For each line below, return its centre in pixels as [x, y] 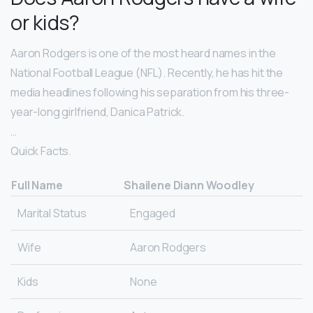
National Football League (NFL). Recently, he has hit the [147, 72]
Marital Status [52, 213]
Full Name [37, 185]
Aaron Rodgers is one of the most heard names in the [143, 53]
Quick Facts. [41, 151]
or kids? [45, 22]
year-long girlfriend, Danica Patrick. [98, 111]
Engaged [153, 213]
